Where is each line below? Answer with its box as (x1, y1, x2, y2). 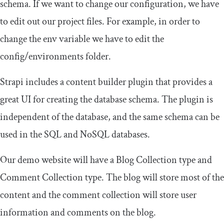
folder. (83, 49, 111, 63)
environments (28, 49, 83, 63)
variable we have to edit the (57, 32, 164, 45)
